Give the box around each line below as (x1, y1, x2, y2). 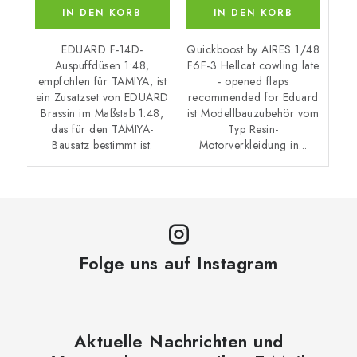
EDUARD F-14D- (61, 41, 143, 57)
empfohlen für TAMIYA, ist (37, 73, 167, 89)
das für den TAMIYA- (51, 120, 154, 137)
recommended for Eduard (187, 88, 319, 105)
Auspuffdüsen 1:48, (54, 57, 150, 73)
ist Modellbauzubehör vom (187, 104, 320, 121)
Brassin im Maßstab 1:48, (41, 104, 164, 121)
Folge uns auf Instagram (79, 249, 278, 276)
